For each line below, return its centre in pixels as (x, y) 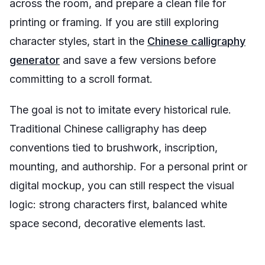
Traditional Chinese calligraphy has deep (108, 129)
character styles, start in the (78, 41)
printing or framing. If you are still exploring (114, 22)
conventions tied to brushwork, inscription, (114, 148)
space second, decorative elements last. (108, 223)
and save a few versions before (138, 60)
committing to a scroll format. (81, 79)
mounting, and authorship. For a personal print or (128, 167)
